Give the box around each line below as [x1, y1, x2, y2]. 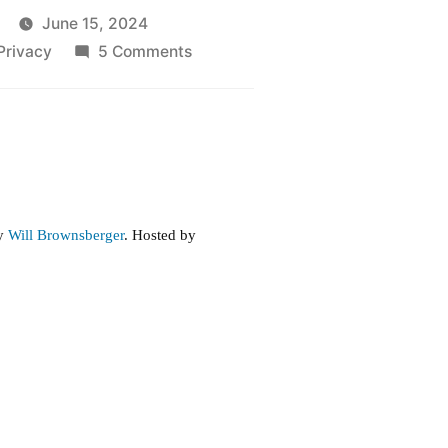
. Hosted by [124, 225, 197, 245]
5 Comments [97, 41, 192, 61]
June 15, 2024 [41, 13, 148, 33]
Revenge [190, 68, 256, 88]
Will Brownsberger [8, 225, 125, 245]
